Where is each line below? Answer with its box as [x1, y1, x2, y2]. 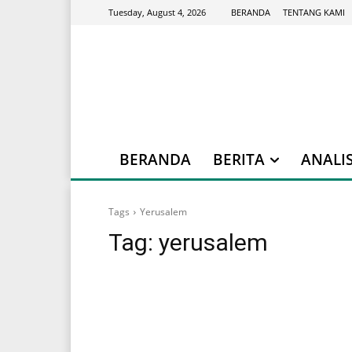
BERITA [213, 149, 265, 170]
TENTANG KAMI [283, 5, 345, 18]
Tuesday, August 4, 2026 [108, 6, 206, 19]
